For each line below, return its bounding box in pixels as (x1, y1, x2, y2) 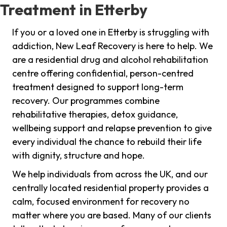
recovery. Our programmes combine (12, 95, 160, 107)
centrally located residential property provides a (12, 182, 209, 194)
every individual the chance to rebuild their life (12, 136, 202, 148)
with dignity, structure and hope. (12, 149, 145, 162)
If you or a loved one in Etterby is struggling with (12, 26, 209, 39)
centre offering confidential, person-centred (12, 67, 194, 80)
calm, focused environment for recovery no (12, 196, 190, 208)
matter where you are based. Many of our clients (12, 209, 211, 221)
